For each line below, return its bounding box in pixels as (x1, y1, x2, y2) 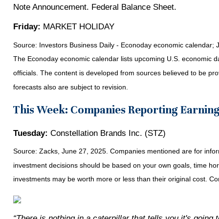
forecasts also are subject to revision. (13, 83, 128, 91)
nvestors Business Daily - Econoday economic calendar (41, 41, 212, 49)
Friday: (13, 22, 41, 31)
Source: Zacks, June (13, 147, 77, 155)
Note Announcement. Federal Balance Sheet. (13, 2, 176, 12)
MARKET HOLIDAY (40, 22, 114, 31)
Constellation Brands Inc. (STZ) (47, 128, 166, 138)
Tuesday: (13, 128, 48, 138)
